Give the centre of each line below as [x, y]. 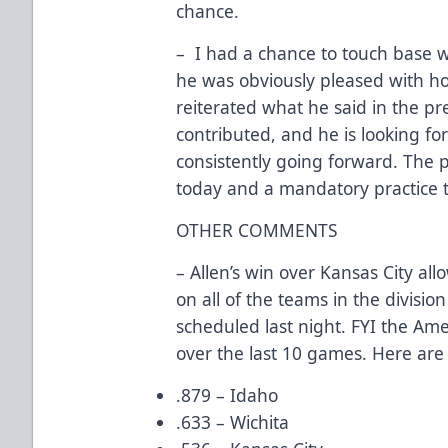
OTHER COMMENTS [257, 229]
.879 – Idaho [227, 394]
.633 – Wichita [233, 421]
